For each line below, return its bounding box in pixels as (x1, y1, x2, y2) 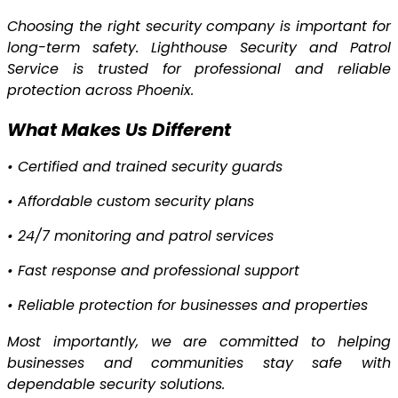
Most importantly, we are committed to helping (7, 331, 391, 353)
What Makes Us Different (7, 117, 231, 143)
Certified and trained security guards (18, 156, 283, 178)
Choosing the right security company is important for (7, 16, 391, 37)
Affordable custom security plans (18, 191, 254, 212)
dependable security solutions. (7, 374, 225, 395)
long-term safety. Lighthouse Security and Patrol (7, 37, 391, 59)
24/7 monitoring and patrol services (18, 226, 274, 247)
